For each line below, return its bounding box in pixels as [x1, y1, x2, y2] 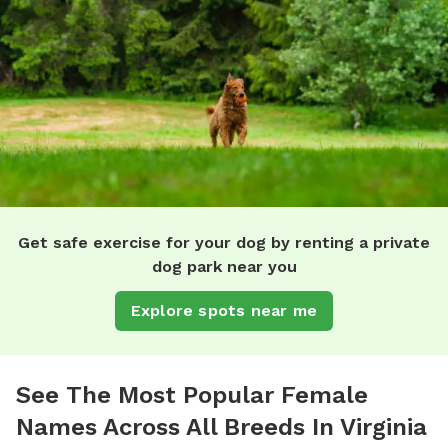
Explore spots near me [130, 300, 318, 320]
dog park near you [151, 256, 297, 276]
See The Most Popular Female [16, 380, 368, 409]
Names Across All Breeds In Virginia [16, 412, 427, 441]
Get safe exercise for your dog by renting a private [18, 232, 430, 252]
